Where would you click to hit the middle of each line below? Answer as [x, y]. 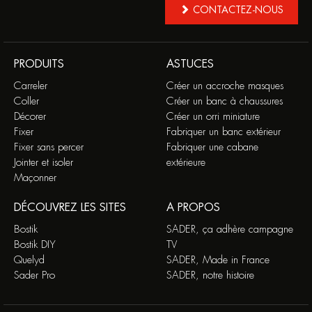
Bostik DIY [35, 245]
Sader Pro [34, 276]
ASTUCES [190, 64]
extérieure [186, 163]
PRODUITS [39, 64]
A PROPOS [193, 208]
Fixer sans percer [49, 148]
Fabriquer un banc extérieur [224, 132]
